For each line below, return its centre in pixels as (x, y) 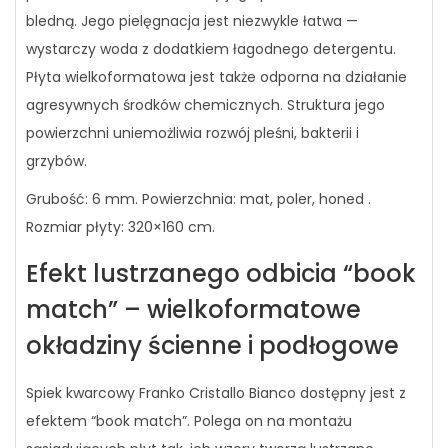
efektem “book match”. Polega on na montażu (189, 421)
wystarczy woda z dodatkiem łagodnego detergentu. (211, 49)
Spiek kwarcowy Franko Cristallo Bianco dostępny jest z (216, 393)
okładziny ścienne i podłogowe (212, 345)
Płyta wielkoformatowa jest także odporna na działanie (216, 77)
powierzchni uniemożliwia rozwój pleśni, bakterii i (192, 133)
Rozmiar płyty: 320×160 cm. (120, 227)
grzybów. (56, 161)
